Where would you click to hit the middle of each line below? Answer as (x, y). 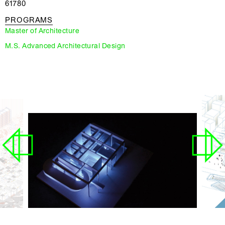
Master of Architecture (42, 31)
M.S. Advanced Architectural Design (65, 46)
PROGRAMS (29, 20)
